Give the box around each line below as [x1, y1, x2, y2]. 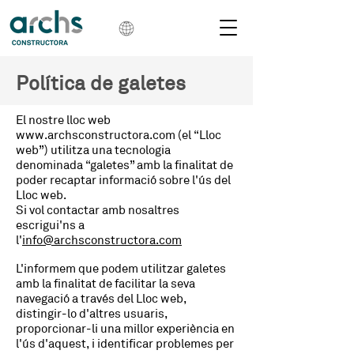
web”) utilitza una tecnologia [16, 143, 171, 158]
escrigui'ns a [16, 218, 85, 233]
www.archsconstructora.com [16, 128, 175, 143]
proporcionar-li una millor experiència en [16, 322, 235, 337]
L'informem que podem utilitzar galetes [16, 262, 226, 277]
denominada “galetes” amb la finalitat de [16, 158, 233, 173]
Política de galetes [16, 72, 186, 96]
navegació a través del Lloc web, [16, 292, 186, 307]
